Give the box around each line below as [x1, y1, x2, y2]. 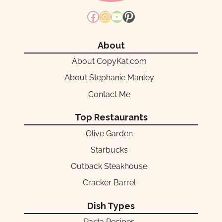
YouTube [111, 8, 158, 23]
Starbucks [90, 145, 128, 155]
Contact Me [88, 89, 130, 99]
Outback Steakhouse [71, 162, 147, 171]
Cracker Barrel [82, 178, 136, 188]
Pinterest [122, 8, 171, 23]
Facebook [87, 8, 140, 23]
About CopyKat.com [71, 56, 147, 66]
